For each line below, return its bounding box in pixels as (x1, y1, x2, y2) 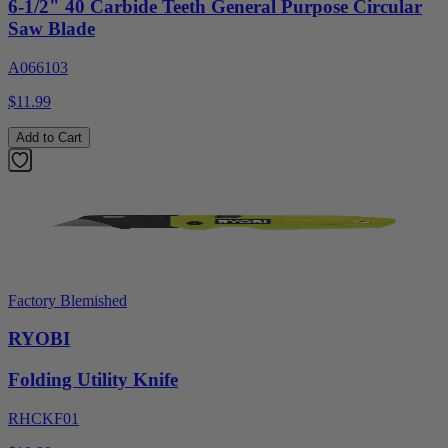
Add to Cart (16, 129, 82, 145)
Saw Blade (8, 18, 95, 40)
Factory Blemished (8, 291, 127, 309)
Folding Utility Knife (8, 369, 178, 391)
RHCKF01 (8, 409, 79, 427)
